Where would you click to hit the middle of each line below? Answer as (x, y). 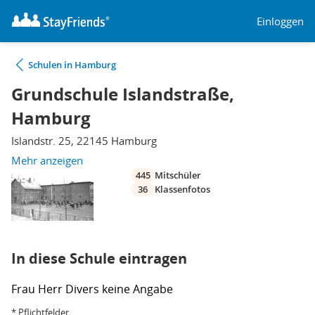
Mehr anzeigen (47, 160)
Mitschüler (178, 175)
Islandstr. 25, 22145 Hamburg (84, 141)
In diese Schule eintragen (99, 258)
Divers (84, 289)
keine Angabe (137, 289)
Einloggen (280, 21)
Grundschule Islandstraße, (123, 94)
